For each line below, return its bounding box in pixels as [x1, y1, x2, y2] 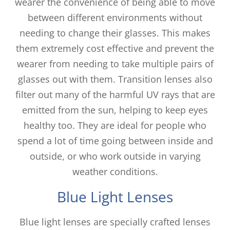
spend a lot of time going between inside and [17, 134, 213, 147]
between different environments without [28, 11, 202, 24]
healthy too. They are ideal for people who [24, 119, 206, 131]
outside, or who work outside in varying [29, 149, 201, 162]
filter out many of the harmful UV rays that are [15, 88, 215, 101]
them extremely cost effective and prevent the [16, 42, 214, 54]
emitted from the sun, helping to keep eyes [22, 103, 208, 116]
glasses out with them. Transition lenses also [17, 72, 213, 85]
